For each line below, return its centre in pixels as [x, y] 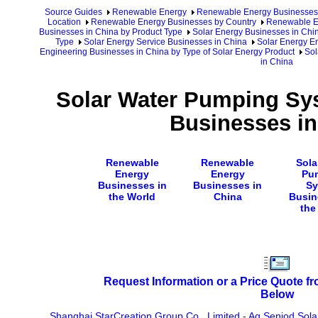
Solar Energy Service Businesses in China [165, 42]
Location [64, 22]
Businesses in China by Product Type [110, 32]
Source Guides [73, 12]
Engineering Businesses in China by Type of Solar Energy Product [167, 52]
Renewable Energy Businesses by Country [173, 22]
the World [132, 196]
